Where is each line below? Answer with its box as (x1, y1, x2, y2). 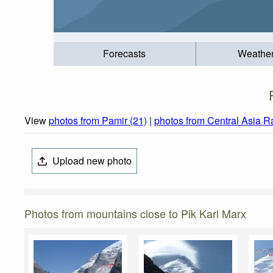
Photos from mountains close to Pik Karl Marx (24, 205, 246, 222)
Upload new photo (50, 154, 132, 168)
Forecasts (103, 46, 146, 61)
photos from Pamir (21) (49, 113, 147, 128)
